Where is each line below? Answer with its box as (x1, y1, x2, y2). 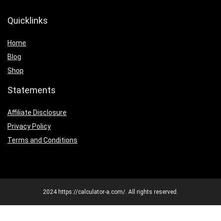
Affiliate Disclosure (7, 109, 67, 117)
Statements (7, 85, 56, 96)
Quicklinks (7, 15, 48, 26)
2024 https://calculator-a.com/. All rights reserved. (43, 188, 178, 196)
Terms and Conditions (7, 136, 77, 145)
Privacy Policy (7, 122, 51, 131)
